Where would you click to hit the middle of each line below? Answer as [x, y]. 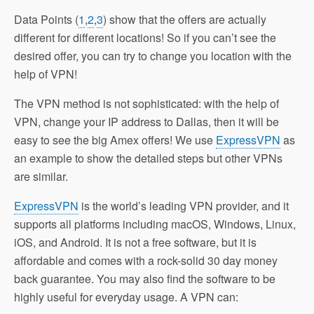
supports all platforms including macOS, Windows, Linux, [155, 224]
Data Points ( [46, 19]
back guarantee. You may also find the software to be [145, 279]
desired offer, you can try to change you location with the [153, 56]
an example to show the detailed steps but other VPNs [148, 158]
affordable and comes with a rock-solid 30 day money [146, 260]
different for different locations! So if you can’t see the [145, 37]
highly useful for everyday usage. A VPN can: [126, 297]
